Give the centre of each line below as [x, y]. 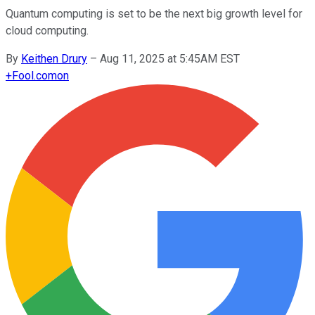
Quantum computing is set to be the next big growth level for [154, 13]
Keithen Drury [54, 58]
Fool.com [34, 75]
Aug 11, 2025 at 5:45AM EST [170, 58]
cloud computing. [47, 30]
